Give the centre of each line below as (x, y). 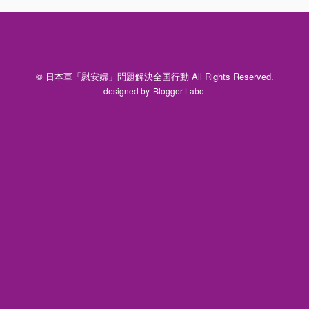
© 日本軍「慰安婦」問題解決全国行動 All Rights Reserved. (154, 76)
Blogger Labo (179, 90)
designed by (128, 90)
